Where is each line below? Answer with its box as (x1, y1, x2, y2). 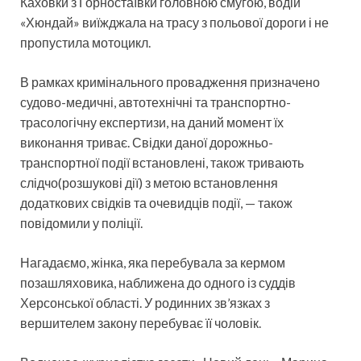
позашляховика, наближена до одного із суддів (20, 274, 296, 290)
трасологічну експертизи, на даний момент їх (20, 114, 284, 130)
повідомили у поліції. (20, 214, 143, 230)
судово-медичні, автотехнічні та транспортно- (20, 93, 291, 110)
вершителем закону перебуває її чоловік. (20, 314, 261, 330)
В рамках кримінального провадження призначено (20, 73, 320, 89)
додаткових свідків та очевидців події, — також (20, 194, 293, 210)
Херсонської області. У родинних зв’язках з (20, 294, 270, 310)
